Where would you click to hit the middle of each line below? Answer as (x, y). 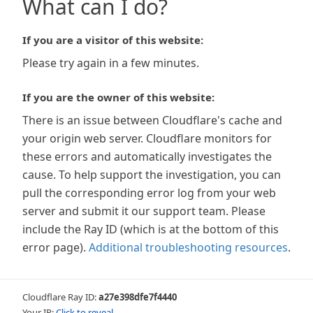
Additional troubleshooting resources (188, 247)
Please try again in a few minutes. (111, 63)
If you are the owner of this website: (118, 97)
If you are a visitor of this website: (113, 40)
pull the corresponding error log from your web (149, 193)
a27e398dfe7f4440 (138, 297)
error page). (54, 247)
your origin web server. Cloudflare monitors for (147, 138)
